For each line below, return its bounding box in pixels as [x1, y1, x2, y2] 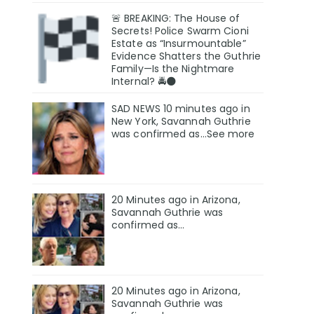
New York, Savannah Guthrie [111, 114, 251, 129]
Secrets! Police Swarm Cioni [111, 23, 249, 38]
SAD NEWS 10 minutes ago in [111, 102, 250, 116]
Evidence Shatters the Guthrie [111, 48, 261, 63]
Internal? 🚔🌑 [111, 74, 177, 88]
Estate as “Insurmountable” [111, 36, 246, 50]
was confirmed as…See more [111, 127, 255, 142]
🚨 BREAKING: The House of [111, 11, 240, 25]
